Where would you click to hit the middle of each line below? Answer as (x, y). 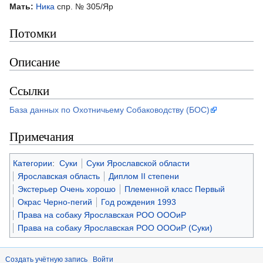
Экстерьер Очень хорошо (67, 189)
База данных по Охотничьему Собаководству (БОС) (109, 110)
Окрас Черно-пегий (55, 202)
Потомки (33, 33)
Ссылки (29, 91)
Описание (35, 62)
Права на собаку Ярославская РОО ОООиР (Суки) (115, 228)
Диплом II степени (144, 176)
